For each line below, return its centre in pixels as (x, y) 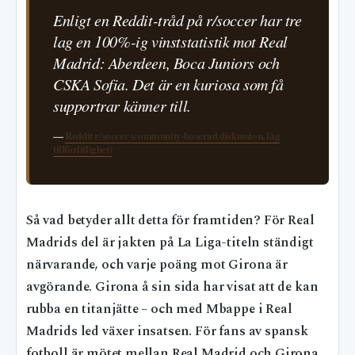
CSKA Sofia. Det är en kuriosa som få (168, 84)
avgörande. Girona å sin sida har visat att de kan (172, 288)
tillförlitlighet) (83, 149)
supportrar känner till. (122, 106)
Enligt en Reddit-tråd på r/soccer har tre (177, 20)
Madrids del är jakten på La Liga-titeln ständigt (170, 243)
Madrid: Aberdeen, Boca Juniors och (166, 63)
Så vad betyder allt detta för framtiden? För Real (170, 221)
